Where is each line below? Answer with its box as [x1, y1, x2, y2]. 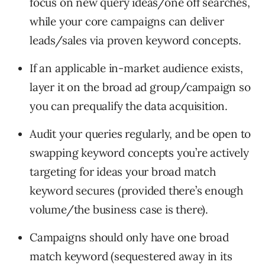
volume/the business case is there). [30, 202, 208, 216]
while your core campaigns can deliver [30, 14, 224, 28]
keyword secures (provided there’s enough [30, 183, 243, 198]
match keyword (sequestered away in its [30, 248, 232, 263]
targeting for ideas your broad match [30, 164, 216, 179]
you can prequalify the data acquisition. [30, 98, 228, 113]
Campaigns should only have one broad [30, 230, 229, 244]
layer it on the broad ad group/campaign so [30, 79, 251, 94]
